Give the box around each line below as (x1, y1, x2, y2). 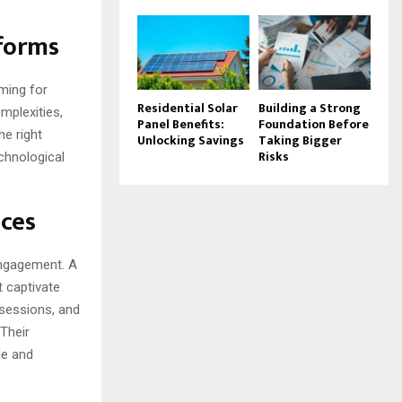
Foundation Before (258, 113, 369, 135)
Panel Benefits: (137, 113, 224, 135)
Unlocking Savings (137, 129, 244, 151)
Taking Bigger (258, 129, 342, 151)
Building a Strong (258, 97, 361, 118)
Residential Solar (137, 97, 238, 118)
